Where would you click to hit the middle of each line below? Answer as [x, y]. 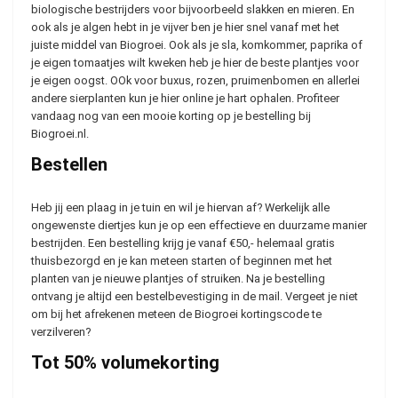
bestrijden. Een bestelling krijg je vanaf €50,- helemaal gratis [183, 243]
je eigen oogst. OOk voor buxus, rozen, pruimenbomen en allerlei [195, 80]
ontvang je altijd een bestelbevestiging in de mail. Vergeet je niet [195, 296]
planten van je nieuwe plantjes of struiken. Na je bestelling [178, 279]
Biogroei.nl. [60, 134]
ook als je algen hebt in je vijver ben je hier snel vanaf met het [185, 27]
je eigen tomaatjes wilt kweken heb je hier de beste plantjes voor [195, 63]
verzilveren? [61, 332]
